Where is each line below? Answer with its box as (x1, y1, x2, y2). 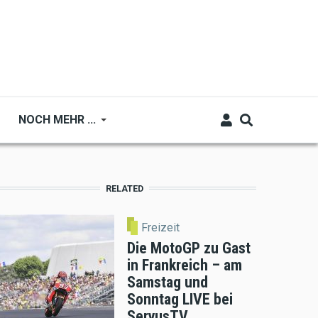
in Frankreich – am (127, 256, 242, 274)
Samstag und (127, 273, 208, 291)
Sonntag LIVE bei (127, 290, 233, 308)
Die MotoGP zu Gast (127, 238, 251, 257)
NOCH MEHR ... (18, 113, 97, 126)
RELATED (106, 183, 144, 194)
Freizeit (141, 220, 180, 234)
